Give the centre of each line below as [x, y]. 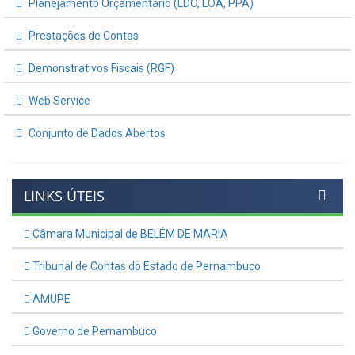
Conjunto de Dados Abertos [96, 133]
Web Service [58, 100]
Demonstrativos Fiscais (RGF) [100, 68]
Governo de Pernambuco [94, 331]
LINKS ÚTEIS [64, 195]
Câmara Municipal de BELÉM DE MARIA [129, 233]
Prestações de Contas [82, 35]
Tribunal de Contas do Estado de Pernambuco [145, 266]
